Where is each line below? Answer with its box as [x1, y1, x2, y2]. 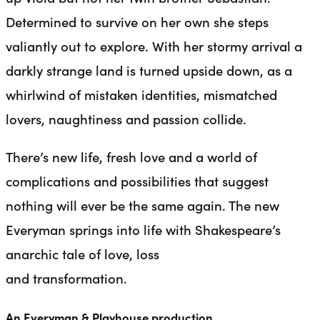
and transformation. [6, 269, 127, 288]
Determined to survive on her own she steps [6, 12, 269, 31]
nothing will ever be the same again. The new [6, 196, 279, 215]
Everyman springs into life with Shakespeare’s [6, 220, 281, 239]
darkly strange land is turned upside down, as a [6, 61, 292, 80]
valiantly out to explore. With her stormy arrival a [6, 36, 302, 56]
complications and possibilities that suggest [6, 171, 269, 191]
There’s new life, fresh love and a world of [6, 147, 257, 166]
